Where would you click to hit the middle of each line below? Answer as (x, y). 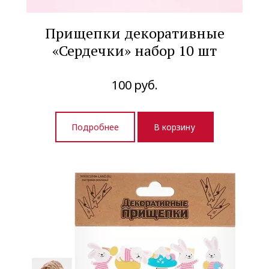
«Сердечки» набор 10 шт (134, 50)
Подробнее (95, 127)
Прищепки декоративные (134, 33)
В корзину (176, 127)
